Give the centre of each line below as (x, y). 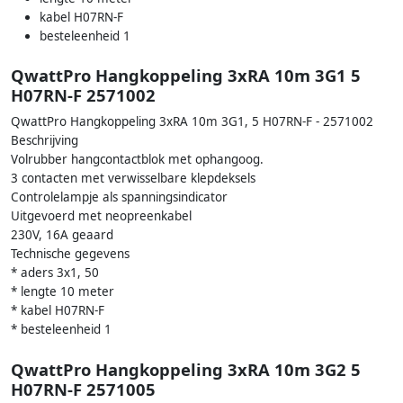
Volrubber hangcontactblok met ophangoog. (137, 160)
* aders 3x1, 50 (55, 273)
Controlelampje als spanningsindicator (119, 197)
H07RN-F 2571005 (83, 389)
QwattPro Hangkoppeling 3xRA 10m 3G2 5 (186, 369)
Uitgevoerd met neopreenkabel (101, 216)
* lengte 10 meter (63, 292)
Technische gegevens (70, 254)
